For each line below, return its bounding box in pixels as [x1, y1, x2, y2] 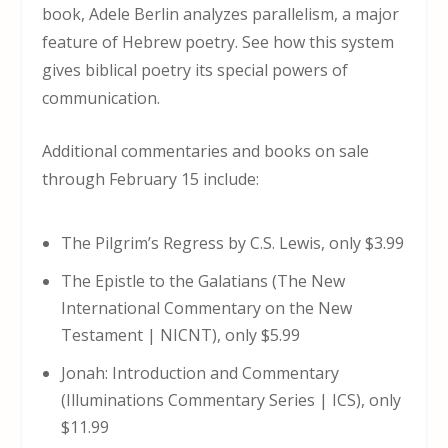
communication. [42, 86, 161, 109]
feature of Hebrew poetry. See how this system [42, 30, 395, 53]
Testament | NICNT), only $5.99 [60, 324, 300, 347]
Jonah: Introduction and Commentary [60, 362, 339, 385]
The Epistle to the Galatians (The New [60, 270, 345, 293]
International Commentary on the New [60, 297, 352, 320]
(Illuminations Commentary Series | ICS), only [60, 389, 401, 412]
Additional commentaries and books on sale [42, 140, 370, 163]
